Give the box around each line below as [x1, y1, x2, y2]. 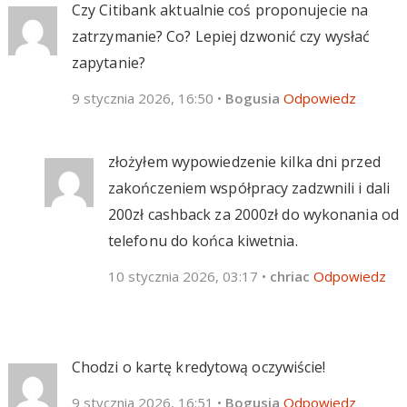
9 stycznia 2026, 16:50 [71, 88, 213, 107]
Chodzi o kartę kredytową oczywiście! [71, 356, 326, 377]
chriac [269, 266, 310, 285]
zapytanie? [71, 52, 145, 73]
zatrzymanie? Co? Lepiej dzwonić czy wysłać [71, 25, 371, 46]
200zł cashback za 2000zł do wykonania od [107, 203, 399, 224]
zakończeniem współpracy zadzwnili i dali [107, 177, 390, 198]
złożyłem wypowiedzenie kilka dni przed [107, 151, 381, 172]
